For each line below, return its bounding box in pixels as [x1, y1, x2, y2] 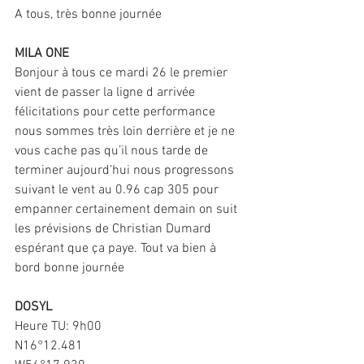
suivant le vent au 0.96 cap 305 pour [15, 182, 222, 199]
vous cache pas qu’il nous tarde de [15, 143, 211, 160]
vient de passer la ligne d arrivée [15, 84, 198, 102]
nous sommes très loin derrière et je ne [15, 123, 238, 141]
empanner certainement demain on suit [15, 201, 240, 219]
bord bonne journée [15, 260, 124, 277]
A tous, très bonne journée [15, 6, 162, 24]
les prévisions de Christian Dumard [15, 221, 214, 238]
